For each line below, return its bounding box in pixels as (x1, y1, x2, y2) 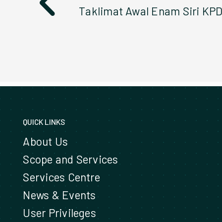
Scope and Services (23, 152, 118, 166)
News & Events (23, 187, 96, 202)
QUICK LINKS (23, 116, 65, 126)
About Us (23, 134, 68, 148)
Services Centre (23, 169, 100, 184)
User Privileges (23, 205, 96, 220)
